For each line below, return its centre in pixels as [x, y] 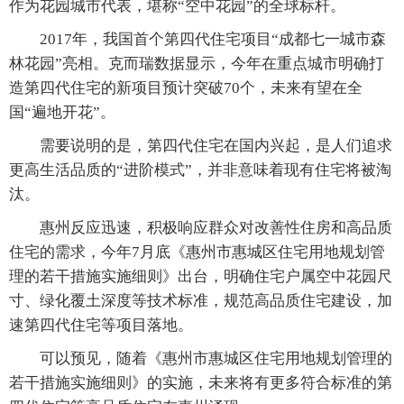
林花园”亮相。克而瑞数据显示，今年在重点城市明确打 [197, 64]
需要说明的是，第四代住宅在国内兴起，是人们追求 [201, 146]
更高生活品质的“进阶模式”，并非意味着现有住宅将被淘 [200, 170]
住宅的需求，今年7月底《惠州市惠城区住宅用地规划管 [197, 252]
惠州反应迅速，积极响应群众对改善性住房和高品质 [201, 228]
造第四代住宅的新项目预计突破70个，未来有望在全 [186, 88]
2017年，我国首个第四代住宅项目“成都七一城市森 [197, 39]
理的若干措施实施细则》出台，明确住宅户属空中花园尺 [201, 276]
